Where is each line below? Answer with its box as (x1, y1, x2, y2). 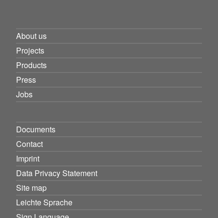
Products (16, 59, 47, 71)
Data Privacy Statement (16, 167, 98, 179)
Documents (16, 124, 56, 135)
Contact (16, 138, 43, 149)
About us (16, 30, 47, 41)
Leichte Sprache (16, 197, 73, 208)
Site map (16, 182, 47, 193)
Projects (16, 45, 45, 56)
